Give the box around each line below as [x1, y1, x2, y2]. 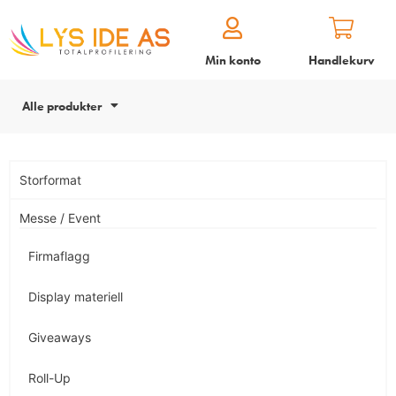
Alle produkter [22, 98, 102, 114]
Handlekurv [308, 52, 375, 68]
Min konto [204, 52, 261, 68]
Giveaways [28, 330, 91, 345]
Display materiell [28, 289, 123, 304]
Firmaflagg [28, 248, 90, 263]
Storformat [19, 172, 81, 187]
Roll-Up [28, 370, 71, 385]
